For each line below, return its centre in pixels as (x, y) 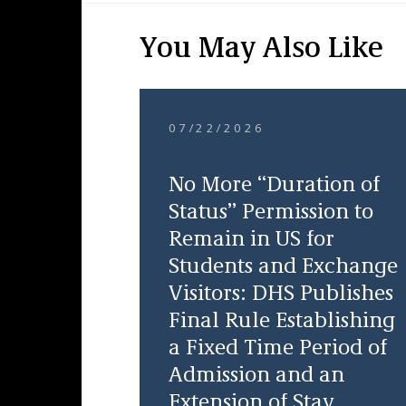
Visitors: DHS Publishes (280, 295)
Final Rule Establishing (281, 322)
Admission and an (256, 376)
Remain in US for (251, 240)
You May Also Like (261, 50)
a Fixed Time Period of (277, 349)
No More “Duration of (274, 186)
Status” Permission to (271, 213)
